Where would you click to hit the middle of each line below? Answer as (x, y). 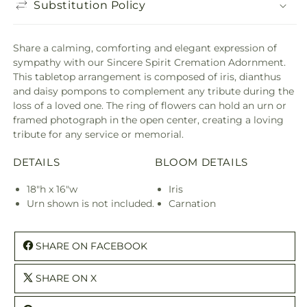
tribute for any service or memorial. (98, 134)
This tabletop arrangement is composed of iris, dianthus (147, 77)
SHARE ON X (66, 278)
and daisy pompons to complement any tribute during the (153, 91)
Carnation (192, 203)
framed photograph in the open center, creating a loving (148, 120)
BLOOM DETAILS (201, 162)
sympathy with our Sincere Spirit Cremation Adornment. (149, 62)
